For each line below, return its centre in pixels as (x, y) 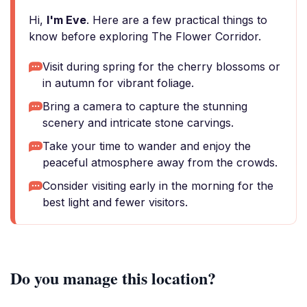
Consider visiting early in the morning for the (158, 186)
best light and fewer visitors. (115, 202)
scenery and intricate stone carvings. (138, 123)
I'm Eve (66, 20)
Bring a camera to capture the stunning (145, 106)
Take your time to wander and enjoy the (147, 146)
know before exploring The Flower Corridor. (145, 36)
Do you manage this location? (113, 278)
